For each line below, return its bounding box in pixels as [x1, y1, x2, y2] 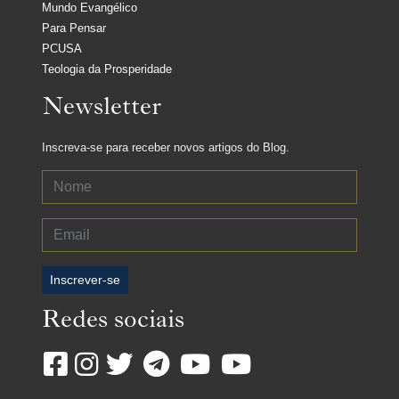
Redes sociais [42, 310, 184, 336]
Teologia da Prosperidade [42, 62, 172, 77]
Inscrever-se [50, 273, 120, 288]
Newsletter [42, 97, 161, 123]
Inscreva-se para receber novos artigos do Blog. [42, 141, 289, 155]
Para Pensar [42, 21, 106, 36]
